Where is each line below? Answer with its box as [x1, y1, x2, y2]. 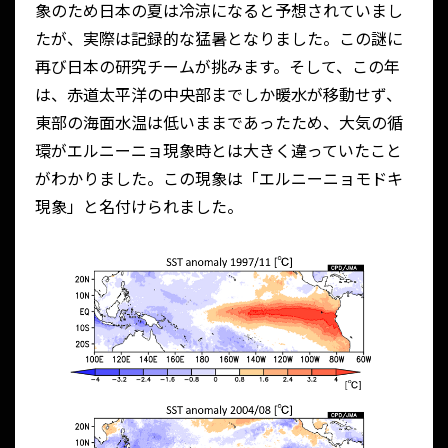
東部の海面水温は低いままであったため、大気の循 [35, 110, 403, 135]
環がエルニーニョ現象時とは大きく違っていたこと [35, 138, 402, 163]
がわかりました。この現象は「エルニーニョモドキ [35, 166, 403, 191]
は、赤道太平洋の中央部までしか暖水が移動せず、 [35, 82, 402, 107]
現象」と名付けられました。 [35, 194, 243, 219]
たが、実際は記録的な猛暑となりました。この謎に [35, 26, 403, 51]
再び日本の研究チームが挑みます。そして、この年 [35, 54, 400, 79]
